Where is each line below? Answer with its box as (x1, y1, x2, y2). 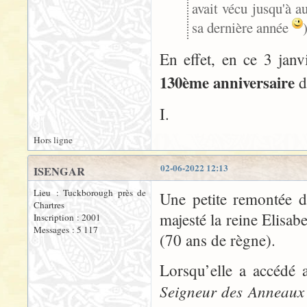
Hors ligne (34, 134, 73, 146)
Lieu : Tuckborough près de (34, 186, 146, 199)
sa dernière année (192, 18, 292, 37)
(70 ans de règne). (160, 230, 275, 250)
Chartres (34, 199, 64, 211)
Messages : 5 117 (34, 223, 98, 236)
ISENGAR (34, 163, 85, 180)
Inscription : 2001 (34, 211, 101, 223)
